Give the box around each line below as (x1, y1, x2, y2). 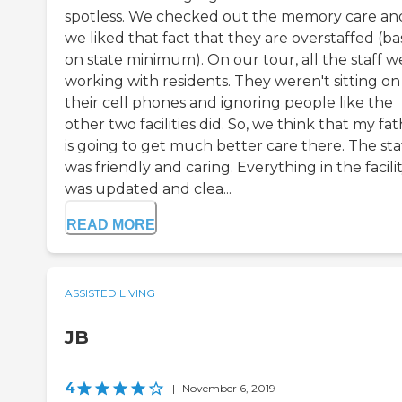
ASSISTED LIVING (65, 286, 155, 301)
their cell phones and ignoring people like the (65, 94, 393, 112)
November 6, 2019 (182, 381, 275, 396)
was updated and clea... (65, 180, 232, 198)
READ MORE (66, 217, 155, 233)
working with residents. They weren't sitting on (65, 73, 400, 91)
